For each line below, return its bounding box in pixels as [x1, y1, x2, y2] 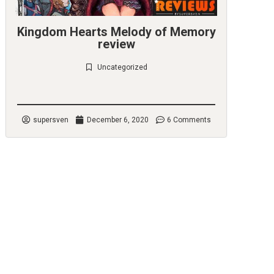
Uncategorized [97, 63, 147, 72]
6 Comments [166, 116, 211, 124]
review [97, 37, 135, 51]
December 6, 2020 [86, 116, 149, 124]
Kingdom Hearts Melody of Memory [17, 24, 216, 39]
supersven [32, 116, 68, 124]
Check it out [94, 82, 139, 92]
